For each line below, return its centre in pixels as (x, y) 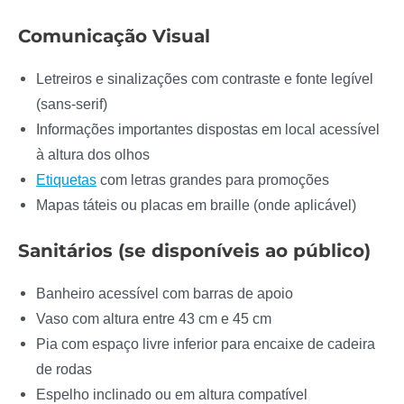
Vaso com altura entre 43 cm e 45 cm (154, 319)
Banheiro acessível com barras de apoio (165, 294)
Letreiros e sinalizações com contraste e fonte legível (205, 78)
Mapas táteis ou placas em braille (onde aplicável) (196, 204)
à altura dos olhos (93, 154)
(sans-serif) (72, 103)
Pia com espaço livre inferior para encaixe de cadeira (206, 344)
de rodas (64, 369)
